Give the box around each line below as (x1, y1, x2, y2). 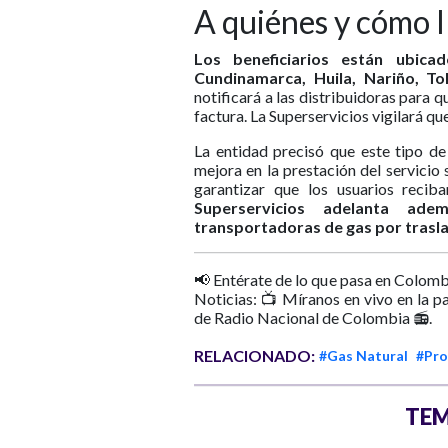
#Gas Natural (319, 347, 408, 365)
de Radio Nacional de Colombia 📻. (194, 308, 432, 328)
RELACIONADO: (194, 346, 315, 366)
